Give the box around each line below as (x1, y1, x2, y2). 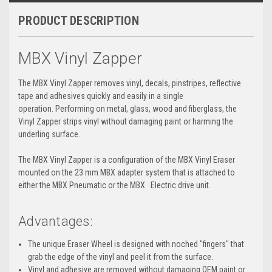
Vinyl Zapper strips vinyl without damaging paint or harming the (18, 117, 233, 127)
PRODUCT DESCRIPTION (18, 13, 139, 28)
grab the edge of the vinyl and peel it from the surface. (28, 252, 214, 262)
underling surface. (18, 129, 84, 140)
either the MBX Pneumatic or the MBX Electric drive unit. (18, 180, 211, 191)
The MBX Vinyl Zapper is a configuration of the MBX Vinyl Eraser (18, 155, 235, 165)
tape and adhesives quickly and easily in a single (18, 91, 183, 101)
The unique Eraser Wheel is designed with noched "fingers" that (28, 239, 245, 250)
